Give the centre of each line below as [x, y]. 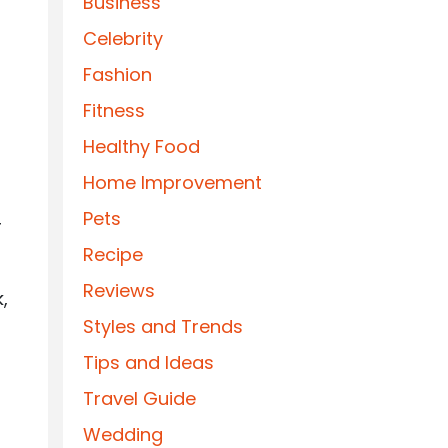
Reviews [119, 290]
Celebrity [123, 38]
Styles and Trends [163, 326]
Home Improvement [172, 182]
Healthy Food [141, 146]
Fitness [114, 110]
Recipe [113, 254]
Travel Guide [139, 398]
